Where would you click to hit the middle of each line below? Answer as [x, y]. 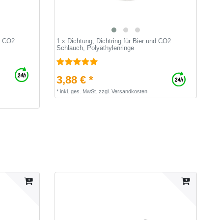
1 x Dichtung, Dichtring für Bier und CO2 [113, 41]
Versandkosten [129, 91]
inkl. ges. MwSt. [78, 91]
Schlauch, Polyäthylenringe [95, 48]
